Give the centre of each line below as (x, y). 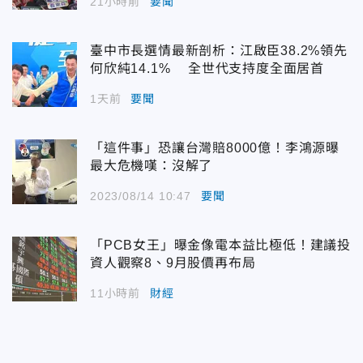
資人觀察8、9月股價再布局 (173, 263)
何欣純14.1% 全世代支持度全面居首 (207, 68)
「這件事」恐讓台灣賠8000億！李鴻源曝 (215, 147)
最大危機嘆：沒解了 (152, 165)
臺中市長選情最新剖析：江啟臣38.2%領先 (219, 50)
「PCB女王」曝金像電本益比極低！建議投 (220, 245)
